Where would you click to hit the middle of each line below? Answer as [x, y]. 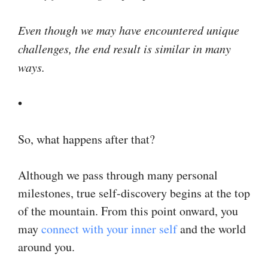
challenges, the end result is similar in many [124, 48]
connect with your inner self [109, 229]
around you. [46, 246]
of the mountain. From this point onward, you [128, 211]
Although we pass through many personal [118, 175]
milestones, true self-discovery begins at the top [134, 193]
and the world [211, 229]
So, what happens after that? [86, 139]
